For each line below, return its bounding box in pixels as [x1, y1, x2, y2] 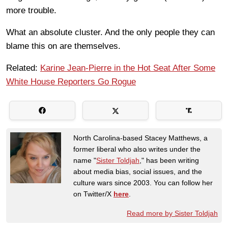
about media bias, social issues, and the [73, 167, 202, 176]
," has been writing [139, 156, 199, 164]
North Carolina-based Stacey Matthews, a [73, 133, 208, 142]
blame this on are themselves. [6, 41, 121, 51]
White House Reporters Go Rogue [6, 76, 136, 87]
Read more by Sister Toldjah [127, 209, 218, 217]
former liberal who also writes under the [73, 145, 201, 153]
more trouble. [6, 5, 56, 15]
